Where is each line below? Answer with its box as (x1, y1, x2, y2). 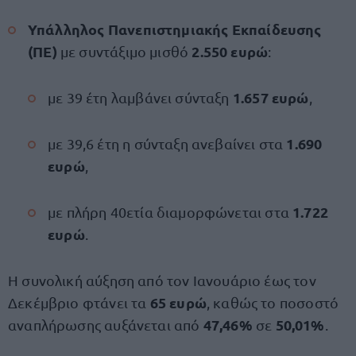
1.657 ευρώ (232, 88, 309, 106)
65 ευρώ (149, 293, 207, 311)
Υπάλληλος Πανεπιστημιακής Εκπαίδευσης (28, 20, 322, 38)
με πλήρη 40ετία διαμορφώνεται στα (48, 203, 293, 220)
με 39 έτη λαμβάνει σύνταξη (48, 89, 233, 106)
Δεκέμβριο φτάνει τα (8, 294, 150, 311)
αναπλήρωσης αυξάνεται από (8, 316, 203, 333)
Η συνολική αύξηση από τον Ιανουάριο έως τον (8, 272, 316, 288)
